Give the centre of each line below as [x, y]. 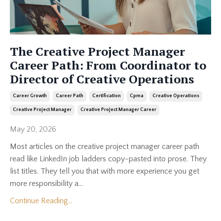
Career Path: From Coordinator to [108, 65]
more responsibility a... [46, 183]
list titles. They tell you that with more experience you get [105, 171]
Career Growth [30, 96]
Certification [107, 96]
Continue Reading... [41, 201]
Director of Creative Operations [102, 79]
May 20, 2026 [33, 129]
